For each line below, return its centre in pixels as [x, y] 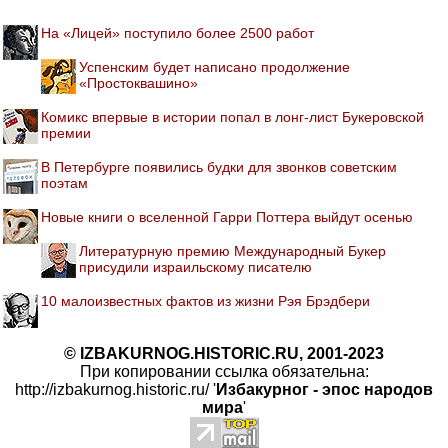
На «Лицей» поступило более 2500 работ [177, 32]
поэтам [64, 182]
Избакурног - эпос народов [324, 389]
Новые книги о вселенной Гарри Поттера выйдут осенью [227, 216]
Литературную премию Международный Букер [232, 250]
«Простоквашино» [138, 82]
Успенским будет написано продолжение [214, 66]
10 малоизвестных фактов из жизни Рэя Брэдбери [205, 300]
